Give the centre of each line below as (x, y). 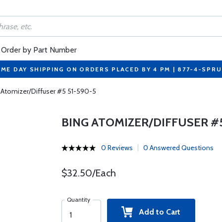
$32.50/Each (88, 173)
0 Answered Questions (178, 148)
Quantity (78, 199)
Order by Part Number (39, 50)
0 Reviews (117, 148)
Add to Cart (157, 212)
